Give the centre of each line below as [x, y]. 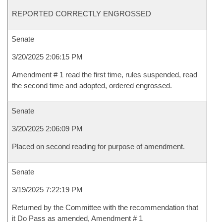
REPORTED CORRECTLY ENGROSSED [82, 14]
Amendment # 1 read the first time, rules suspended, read [105, 75]
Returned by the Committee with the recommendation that [105, 207]
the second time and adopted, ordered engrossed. [92, 85]
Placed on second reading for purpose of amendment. [98, 146]
